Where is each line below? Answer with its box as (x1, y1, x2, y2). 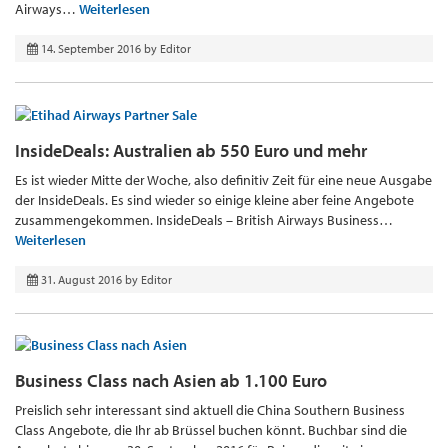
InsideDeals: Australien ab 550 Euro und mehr (15, 138, 367, 162)
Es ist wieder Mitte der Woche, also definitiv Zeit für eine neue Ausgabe (15, 170, 432, 189)
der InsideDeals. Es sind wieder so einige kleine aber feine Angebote (15, 190, 414, 209)
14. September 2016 (41, 41, 141, 57)
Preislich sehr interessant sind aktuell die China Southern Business (15, 401, 405, 420)
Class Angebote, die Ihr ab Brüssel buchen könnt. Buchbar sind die (15, 421, 407, 440)
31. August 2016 (41, 271, 122, 287)
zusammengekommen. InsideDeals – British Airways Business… (15, 210, 393, 229)
